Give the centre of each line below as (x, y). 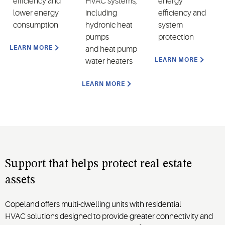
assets (20, 180)
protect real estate (147, 164)
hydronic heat (109, 25)
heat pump (118, 49)
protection (176, 37)
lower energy (36, 13)
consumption (36, 25)
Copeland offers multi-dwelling (58, 204)
